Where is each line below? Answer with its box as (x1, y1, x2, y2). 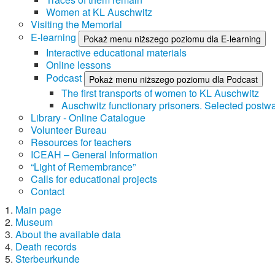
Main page (15, 203, 61, 217)
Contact (31, 184, 64, 198)
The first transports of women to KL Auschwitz (61, 86, 259, 100)
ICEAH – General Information (31, 147, 158, 161)
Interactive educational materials (46, 45, 187, 60)
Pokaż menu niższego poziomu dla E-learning (83, 33, 261, 45)
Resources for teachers (31, 135, 131, 149)
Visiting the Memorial (31, 17, 122, 31)
